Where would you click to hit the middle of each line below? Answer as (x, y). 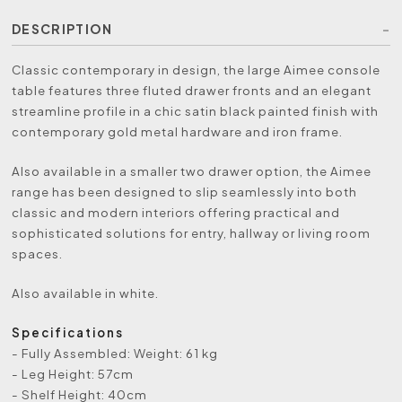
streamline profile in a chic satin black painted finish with (196, 110)
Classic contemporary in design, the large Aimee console (197, 69)
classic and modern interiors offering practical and (176, 212)
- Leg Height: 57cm (73, 373)
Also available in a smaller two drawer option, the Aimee (192, 170)
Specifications (68, 332)
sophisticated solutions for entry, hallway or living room (192, 232)
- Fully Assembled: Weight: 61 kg (115, 353)
